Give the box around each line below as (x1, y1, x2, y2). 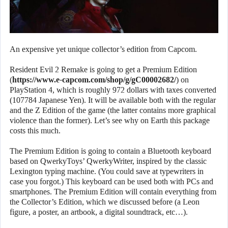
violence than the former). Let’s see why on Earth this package (10, 116, 210, 125)
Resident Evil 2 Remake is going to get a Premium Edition (10, 65, 197, 74)
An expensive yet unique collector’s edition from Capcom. (10, 45, 197, 54)
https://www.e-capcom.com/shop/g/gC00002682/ (12, 75, 176, 84)
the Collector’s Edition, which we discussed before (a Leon (10, 197, 199, 207)
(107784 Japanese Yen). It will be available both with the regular (10, 96, 216, 105)
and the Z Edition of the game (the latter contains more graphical (10, 106, 216, 115)
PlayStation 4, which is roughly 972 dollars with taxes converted (10, 85, 216, 95)
